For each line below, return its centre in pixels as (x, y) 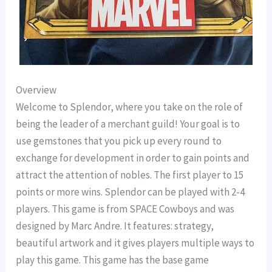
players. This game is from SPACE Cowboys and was (125, 209)
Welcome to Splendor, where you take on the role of (130, 107)
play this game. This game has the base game (113, 260)
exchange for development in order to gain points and (133, 158)
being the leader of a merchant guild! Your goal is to (128, 124)
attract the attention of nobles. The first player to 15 (130, 175)
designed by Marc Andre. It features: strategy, (115, 226)
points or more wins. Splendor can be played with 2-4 (131, 192)
